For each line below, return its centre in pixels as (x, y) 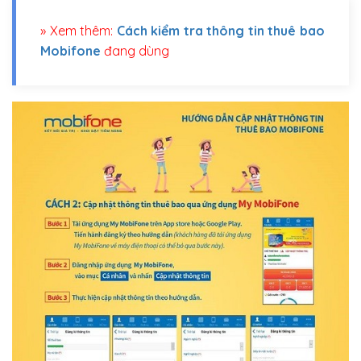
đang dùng (135, 50)
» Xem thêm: (79, 30)
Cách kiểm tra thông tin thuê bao (221, 30)
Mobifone (71, 50)
